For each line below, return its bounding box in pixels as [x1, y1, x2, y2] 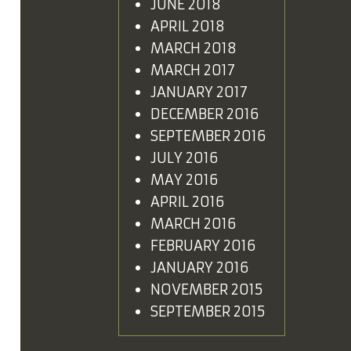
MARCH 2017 [150, 60, 235, 79]
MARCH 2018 [150, 38, 237, 57]
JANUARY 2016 [150, 258, 249, 277]
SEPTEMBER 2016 [150, 126, 266, 145]
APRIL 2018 [150, 16, 225, 35]
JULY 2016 [150, 148, 219, 167]
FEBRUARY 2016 [150, 236, 256, 255]
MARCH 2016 [150, 214, 237, 233]
